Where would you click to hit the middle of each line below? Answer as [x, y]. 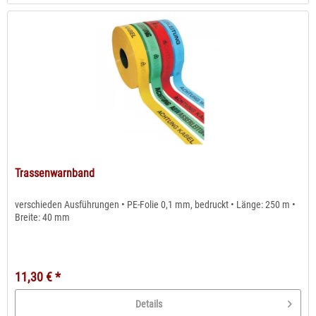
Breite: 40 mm [43, 218]
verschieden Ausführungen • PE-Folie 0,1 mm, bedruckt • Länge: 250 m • [156, 205]
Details [149, 304]
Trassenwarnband [55, 174]
